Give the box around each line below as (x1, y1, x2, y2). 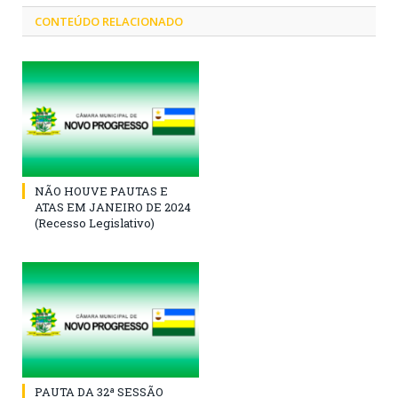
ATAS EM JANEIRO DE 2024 (35, 198, 191, 215)
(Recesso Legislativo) (35, 214, 155, 231)
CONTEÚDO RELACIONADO (35, 12, 183, 29)
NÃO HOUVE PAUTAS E (35, 182, 168, 199)
